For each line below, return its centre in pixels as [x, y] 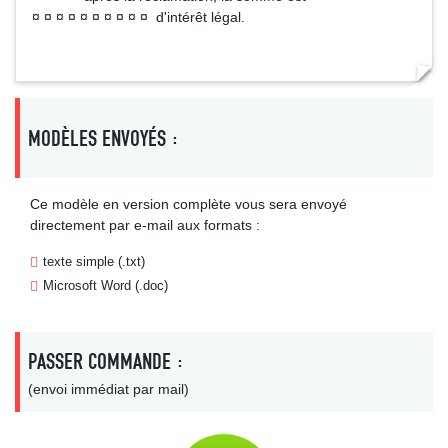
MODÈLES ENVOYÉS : [103, 138]
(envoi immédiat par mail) [108, 389]
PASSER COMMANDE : [106, 361]
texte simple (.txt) [94, 261]
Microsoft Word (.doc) [105, 285]
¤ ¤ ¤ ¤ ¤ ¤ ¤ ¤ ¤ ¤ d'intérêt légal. [138, 17]
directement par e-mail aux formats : [145, 225]
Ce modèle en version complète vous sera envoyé [188, 204]
